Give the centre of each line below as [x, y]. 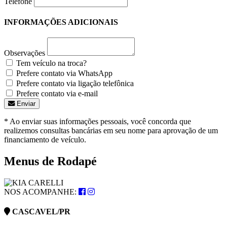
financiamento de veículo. [45, 140]
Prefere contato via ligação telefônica [74, 84]
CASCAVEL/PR [40, 212]
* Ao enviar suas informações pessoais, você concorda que [98, 122]
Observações [25, 53]
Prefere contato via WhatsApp [63, 73]
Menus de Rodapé [50, 161]
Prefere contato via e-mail [56, 94]
